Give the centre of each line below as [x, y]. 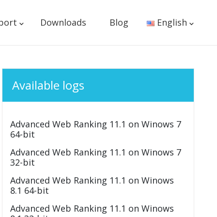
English [172, 22]
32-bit [23, 162]
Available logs [48, 85]
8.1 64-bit [30, 190]
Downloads [63, 22]
